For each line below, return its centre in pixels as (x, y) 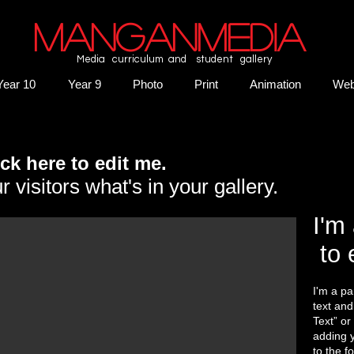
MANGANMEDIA (168, 36)
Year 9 (85, 84)
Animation (275, 84)
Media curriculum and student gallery (174, 59)
